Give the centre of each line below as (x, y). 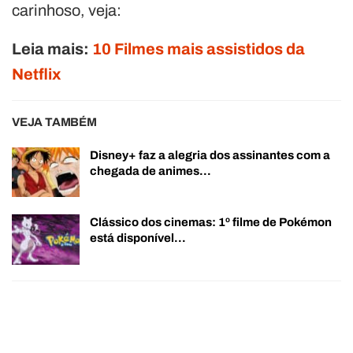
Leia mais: (52, 48)
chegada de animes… (150, 171)
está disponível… (138, 238)
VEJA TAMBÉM (54, 122)
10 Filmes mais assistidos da (199, 48)
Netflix (36, 74)
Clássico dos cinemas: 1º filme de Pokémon (211, 223)
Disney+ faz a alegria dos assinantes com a (210, 155)
